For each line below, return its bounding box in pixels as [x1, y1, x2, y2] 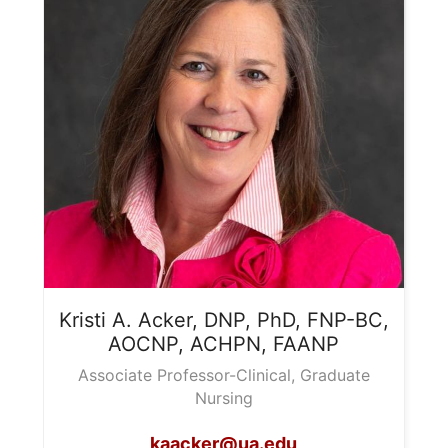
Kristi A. [58, 307, 132, 332]
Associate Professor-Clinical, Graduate [77, 364, 370, 385]
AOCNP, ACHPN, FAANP [108, 331, 340, 356]
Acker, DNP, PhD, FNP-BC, [137, 307, 389, 332]
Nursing [194, 387, 253, 408]
